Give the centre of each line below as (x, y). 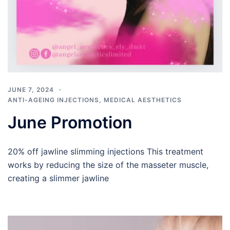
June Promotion (70, 122)
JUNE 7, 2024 (31, 89)
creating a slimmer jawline (58, 178)
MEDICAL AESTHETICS (143, 100)
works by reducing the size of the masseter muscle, (108, 165)
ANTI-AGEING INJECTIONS (53, 100)
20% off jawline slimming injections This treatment (106, 151)
